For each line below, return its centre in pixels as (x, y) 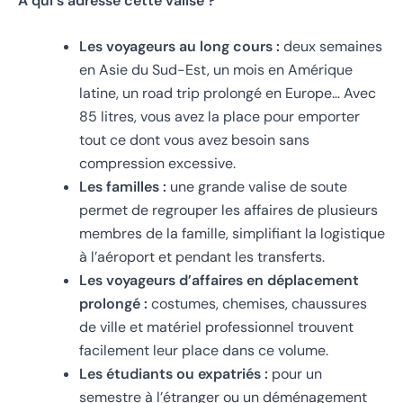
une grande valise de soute (257, 187)
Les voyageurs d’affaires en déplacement (219, 281)
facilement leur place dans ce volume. (204, 351)
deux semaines (331, 47)
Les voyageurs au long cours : (179, 47)
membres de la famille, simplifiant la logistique (232, 234)
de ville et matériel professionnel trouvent (216, 327)
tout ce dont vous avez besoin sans (194, 140)
